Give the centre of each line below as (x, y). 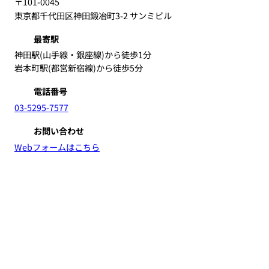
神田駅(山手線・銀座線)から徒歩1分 (83, 54)
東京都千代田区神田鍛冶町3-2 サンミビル (93, 15)
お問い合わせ (59, 130)
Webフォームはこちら (57, 147)
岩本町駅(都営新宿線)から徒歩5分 (79, 67)
